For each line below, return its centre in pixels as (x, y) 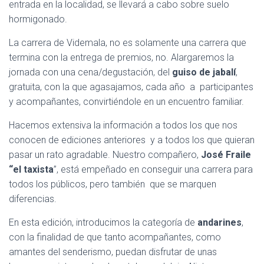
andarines (220, 222)
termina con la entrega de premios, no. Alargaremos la (121, 57)
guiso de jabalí (204, 72)
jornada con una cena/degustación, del (90, 72)
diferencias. (33, 199)
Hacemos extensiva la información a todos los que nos (123, 125)
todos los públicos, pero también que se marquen (113, 184)
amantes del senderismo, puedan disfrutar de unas (113, 252)
